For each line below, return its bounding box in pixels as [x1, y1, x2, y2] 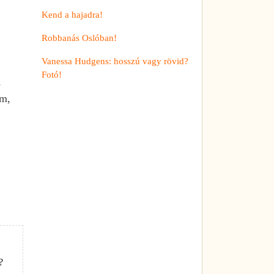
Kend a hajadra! [42, 9, 103, 20]
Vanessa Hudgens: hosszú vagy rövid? [42, 56, 188, 66]
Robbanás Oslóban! [42, 32, 117, 43]
